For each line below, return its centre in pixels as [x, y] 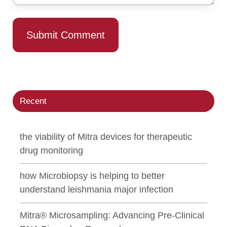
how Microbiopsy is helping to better [92, 176]
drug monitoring [51, 150]
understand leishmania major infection [96, 190]
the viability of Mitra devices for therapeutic [106, 137]
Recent [33, 101]
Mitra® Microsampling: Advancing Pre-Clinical [112, 215]
